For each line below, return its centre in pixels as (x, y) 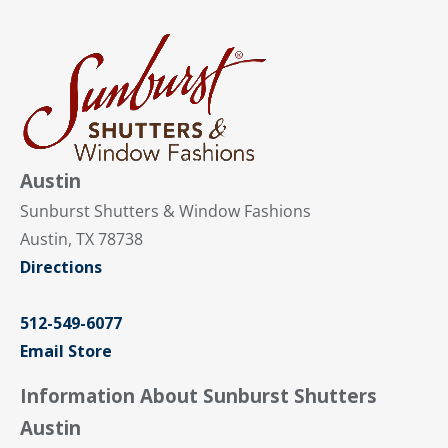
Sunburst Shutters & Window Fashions (165, 211)
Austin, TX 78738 (81, 239)
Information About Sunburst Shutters (198, 396)
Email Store (66, 351)
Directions (61, 267)
